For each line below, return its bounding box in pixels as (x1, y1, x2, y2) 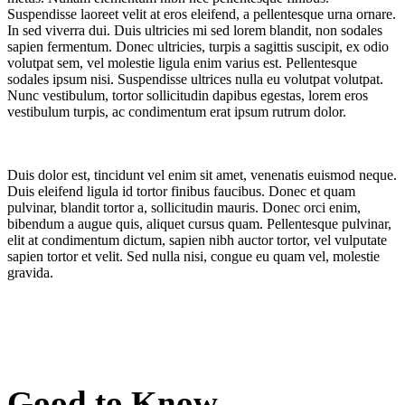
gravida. (7, 265, 53, 281)
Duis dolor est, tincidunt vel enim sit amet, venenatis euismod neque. (7, 167, 397, 184)
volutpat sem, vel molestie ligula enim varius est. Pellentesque (7, 55, 357, 71)
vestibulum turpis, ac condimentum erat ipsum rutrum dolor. (7, 104, 346, 120)
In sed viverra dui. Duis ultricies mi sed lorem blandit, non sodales (7, 23, 382, 39)
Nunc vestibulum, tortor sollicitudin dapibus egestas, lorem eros (7, 88, 368, 104)
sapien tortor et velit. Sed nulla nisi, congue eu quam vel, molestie (7, 249, 380, 265)
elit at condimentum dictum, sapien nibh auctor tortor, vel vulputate (7, 232, 387, 249)
